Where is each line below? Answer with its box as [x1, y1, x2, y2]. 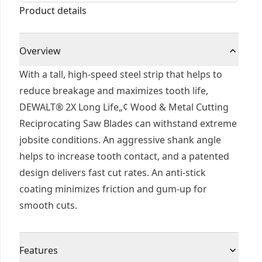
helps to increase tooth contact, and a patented [19, 150, 229, 163]
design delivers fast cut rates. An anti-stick [19, 166, 206, 179]
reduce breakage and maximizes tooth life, [19, 84, 208, 97]
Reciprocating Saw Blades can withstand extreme [19, 117, 237, 130]
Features [19, 244, 58, 257]
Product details [19, 4, 87, 17]
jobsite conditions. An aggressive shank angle [19, 133, 221, 146]
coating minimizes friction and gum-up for [19, 182, 207, 195]
